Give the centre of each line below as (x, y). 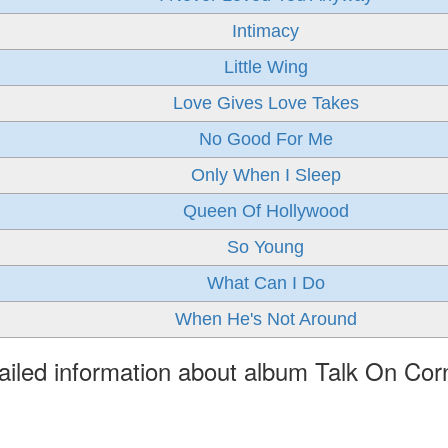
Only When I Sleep (265, 175)
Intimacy (265, 31)
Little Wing (265, 67)
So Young (265, 247)
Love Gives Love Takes (265, 103)
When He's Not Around (265, 319)
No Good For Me (265, 139)
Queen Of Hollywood (265, 211)
